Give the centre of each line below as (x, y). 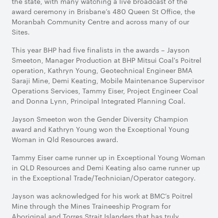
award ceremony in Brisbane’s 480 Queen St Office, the (103, 11)
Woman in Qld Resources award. (65, 139)
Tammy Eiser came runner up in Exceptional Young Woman (109, 157)
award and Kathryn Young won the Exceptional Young (100, 129)
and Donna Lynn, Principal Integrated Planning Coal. (99, 101)
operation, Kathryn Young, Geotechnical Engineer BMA (102, 70)
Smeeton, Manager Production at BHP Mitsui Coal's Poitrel (107, 60)
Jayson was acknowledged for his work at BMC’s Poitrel (102, 196)
